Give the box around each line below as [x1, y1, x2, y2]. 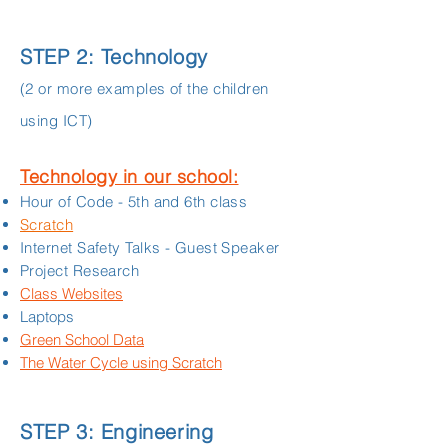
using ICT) [20, 111, 93, 130]
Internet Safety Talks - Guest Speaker [20, 238, 280, 257]
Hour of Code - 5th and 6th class [20, 192, 248, 211]
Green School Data [20, 330, 144, 349]
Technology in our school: [20, 165, 239, 188]
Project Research [20, 261, 140, 280]
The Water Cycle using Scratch [20, 353, 222, 372]
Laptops [20, 307, 74, 326]
